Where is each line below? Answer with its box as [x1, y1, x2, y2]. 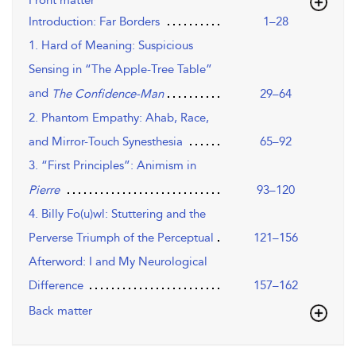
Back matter [29, 304, 92, 318]
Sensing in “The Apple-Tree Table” [29, 62, 212, 76]
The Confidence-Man [52, 87, 164, 102]
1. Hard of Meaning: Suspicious [29, 38, 193, 52]
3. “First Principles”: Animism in [29, 158, 196, 172]
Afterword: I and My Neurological [29, 254, 207, 269]
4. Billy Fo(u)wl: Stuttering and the [29, 207, 206, 221]
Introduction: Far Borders [29, 14, 160, 29]
